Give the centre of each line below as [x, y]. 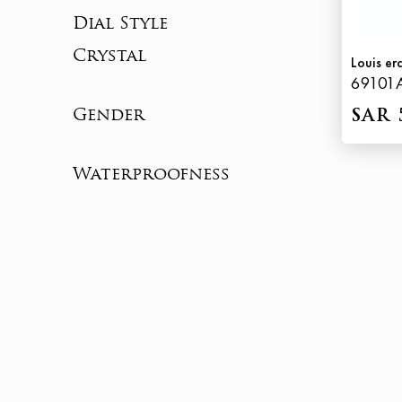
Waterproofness [151, 175]
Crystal [109, 57]
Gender [108, 116]
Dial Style [120, 25]
